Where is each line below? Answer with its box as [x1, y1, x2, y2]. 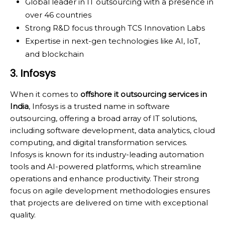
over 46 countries [25, 10, 91, 20]
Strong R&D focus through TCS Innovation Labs [25, 23, 205, 33]
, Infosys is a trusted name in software [29, 101, 170, 111]
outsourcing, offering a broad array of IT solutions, [10, 113, 197, 123]
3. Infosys [10, 66, 56, 80]
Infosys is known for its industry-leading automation [10, 149, 204, 159]
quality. [10, 209, 36, 219]
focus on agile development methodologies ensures [10, 185, 210, 195]
